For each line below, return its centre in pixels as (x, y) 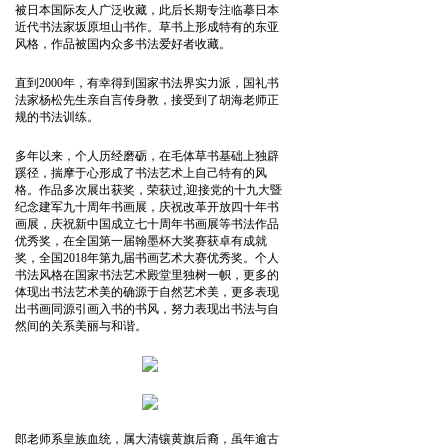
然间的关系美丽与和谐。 (81, 325)
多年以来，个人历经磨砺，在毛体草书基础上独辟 (147, 155)
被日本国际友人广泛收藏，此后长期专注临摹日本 (147, 10)
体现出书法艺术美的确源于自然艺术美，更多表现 (147, 291)
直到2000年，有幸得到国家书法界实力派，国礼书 (147, 82)
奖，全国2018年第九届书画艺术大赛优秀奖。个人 (147, 257)
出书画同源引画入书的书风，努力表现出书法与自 (147, 308)
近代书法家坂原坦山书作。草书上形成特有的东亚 (147, 27)
